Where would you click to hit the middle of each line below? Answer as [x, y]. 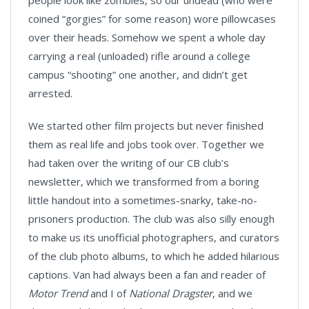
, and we [232, 293]
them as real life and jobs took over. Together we [146, 144]
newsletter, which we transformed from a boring [144, 182]
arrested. [50, 93]
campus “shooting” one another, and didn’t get [138, 75]
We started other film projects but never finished [146, 126]
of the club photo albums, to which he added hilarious [154, 256]
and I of [108, 293]
